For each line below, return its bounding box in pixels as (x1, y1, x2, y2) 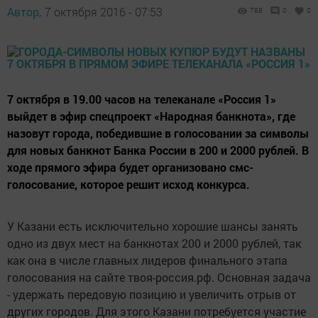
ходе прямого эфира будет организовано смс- (7, 160, 253, 175)
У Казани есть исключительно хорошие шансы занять (7, 219, 298, 234)
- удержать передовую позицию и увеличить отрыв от (7, 287, 296, 302)
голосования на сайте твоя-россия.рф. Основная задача (7, 270, 311, 285)
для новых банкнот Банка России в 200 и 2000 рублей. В (7, 143, 309, 158)
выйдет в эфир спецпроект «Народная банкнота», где (7, 109, 295, 124)
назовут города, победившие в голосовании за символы (7, 126, 309, 141)
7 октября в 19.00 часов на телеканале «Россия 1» (7, 92, 276, 106)
